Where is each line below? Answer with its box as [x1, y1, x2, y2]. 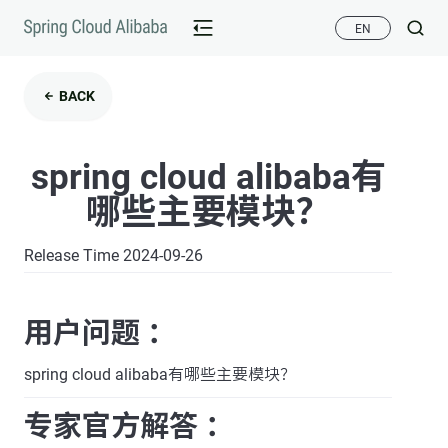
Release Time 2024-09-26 [24, 245, 203, 265]
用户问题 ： [24, 315, 176, 350]
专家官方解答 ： [24, 408, 234, 443]
